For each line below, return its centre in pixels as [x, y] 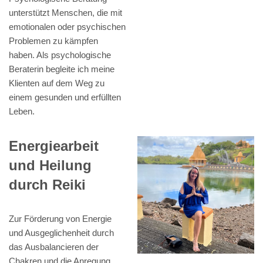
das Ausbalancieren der [54, 247]
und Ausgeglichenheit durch [61, 233]
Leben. [22, 112]
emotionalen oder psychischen [67, 27]
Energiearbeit [54, 146]
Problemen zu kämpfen [53, 41]
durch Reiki [47, 185]
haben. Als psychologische [60, 55]
